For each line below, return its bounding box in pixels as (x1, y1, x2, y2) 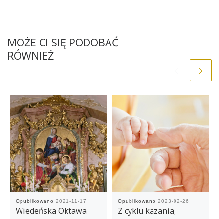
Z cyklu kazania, (117, 205, 176, 217)
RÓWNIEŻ (7, 48, 54, 63)
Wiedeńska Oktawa (15, 205, 87, 217)
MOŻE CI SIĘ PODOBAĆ (7, 35, 119, 49)
